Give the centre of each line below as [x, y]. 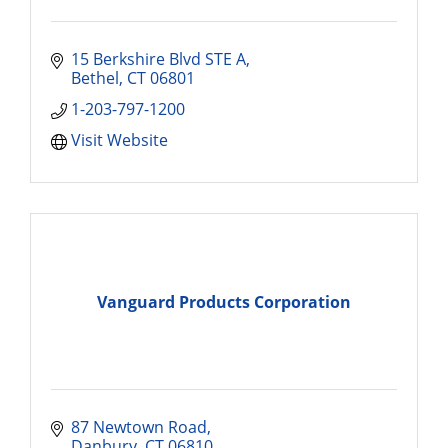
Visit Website [119, 140]
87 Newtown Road [139, 427]
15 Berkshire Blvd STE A [158, 59]
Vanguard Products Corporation [224, 301]
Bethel [95, 78]
